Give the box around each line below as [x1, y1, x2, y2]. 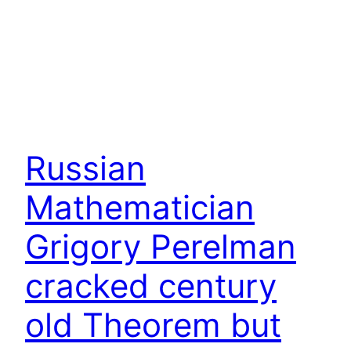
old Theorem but [25, 305, 281, 346]
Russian [25, 148, 146, 189]
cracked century [25, 266, 277, 306]
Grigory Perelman [25, 226, 296, 267]
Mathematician [25, 187, 255, 228]
